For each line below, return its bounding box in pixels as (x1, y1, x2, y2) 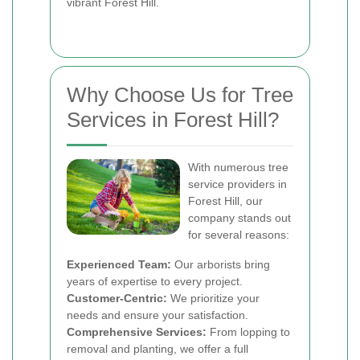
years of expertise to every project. (67, 275, 243, 288)
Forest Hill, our (188, 194, 263, 207)
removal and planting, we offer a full (67, 342, 248, 355)
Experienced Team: (67, 258, 171, 271)
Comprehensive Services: (67, 325, 207, 338)
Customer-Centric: (67, 292, 167, 305)
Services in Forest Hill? (67, 108, 279, 132)
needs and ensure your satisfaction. (67, 309, 248, 321)
